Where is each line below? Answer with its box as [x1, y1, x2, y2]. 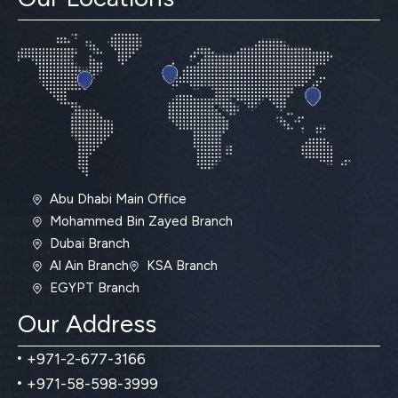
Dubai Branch [50, 235, 130, 252]
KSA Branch [147, 258, 218, 275]
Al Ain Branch [50, 258, 129, 275]
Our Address [18, 308, 156, 339]
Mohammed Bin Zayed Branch [50, 213, 233, 230]
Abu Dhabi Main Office [50, 191, 187, 208]
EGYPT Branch [50, 280, 139, 297]
